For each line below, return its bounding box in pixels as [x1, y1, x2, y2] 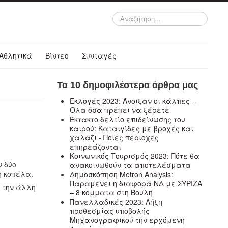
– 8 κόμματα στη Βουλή [70, 187, 153, 197]
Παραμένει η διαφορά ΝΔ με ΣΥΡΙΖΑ [70, 178, 203, 188]
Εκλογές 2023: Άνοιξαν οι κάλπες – [70, 95, 196, 106]
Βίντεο [45, 50, 69, 61]
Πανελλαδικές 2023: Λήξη [70, 196, 163, 207]
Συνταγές [82, 50, 117, 61]
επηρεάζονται [70, 141, 122, 152]
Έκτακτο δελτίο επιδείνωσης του [70, 113, 186, 124]
